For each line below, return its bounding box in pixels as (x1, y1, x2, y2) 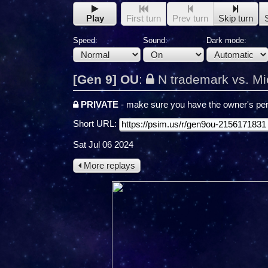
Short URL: (73, 119, 119, 129)
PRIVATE (78, 99, 118, 109)
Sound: (143, 36, 167, 45)
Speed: (73, 36, 98, 45)
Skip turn (218, 13, 254, 23)
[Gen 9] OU (73, 72, 139, 87)
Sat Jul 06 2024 (73, 139, 133, 150)
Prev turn (172, 13, 209, 23)
